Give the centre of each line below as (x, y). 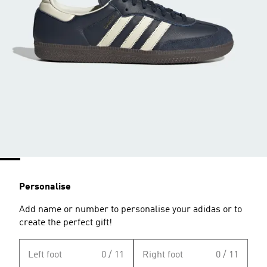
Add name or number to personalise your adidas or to (131, 210)
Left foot (45, 255)
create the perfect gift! (66, 223)
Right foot (163, 255)
